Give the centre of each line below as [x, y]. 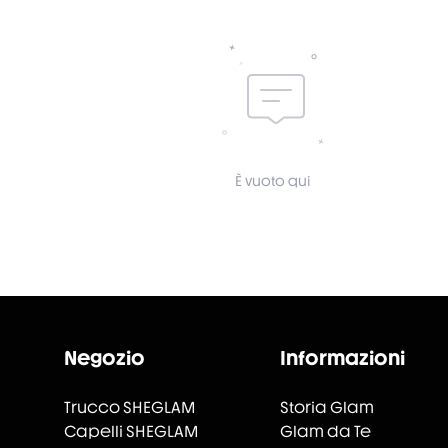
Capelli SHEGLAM [131, 431]
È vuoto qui [272, 181]
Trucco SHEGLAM [129, 407]
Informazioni [342, 358]
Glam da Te [325, 431]
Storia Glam [327, 407]
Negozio [104, 358]
